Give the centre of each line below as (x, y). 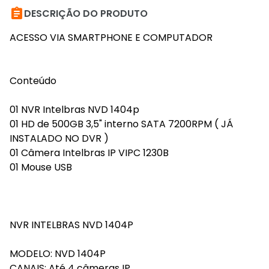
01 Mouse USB (41, 167)
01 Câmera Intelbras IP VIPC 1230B (89, 153)
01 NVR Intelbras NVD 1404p (74, 110)
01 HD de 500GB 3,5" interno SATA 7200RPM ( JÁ (121, 124)
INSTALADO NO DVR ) (59, 138)
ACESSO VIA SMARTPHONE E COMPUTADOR (111, 38)
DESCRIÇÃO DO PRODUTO (86, 14)
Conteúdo (33, 81)
